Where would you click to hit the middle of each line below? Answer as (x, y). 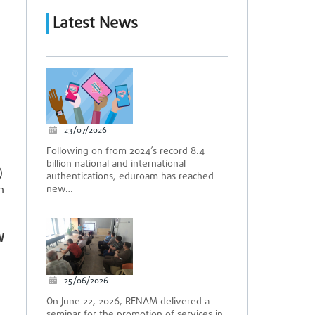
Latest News (95, 24)
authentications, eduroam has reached (130, 177)
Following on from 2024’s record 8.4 (126, 152)
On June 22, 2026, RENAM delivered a (128, 302)
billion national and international (116, 164)
